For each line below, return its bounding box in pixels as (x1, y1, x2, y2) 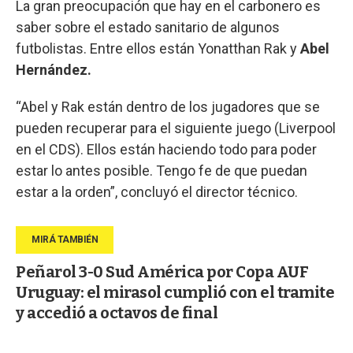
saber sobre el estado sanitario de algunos (16, 18, 280, 35)
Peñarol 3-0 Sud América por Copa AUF (16, 262, 308, 281)
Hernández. (16, 61, 91, 78)
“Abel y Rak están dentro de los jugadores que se (16, 98, 320, 115)
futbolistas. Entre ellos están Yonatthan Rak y (16, 39, 297, 57)
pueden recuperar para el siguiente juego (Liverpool (16, 119, 336, 136)
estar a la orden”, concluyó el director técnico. (16, 183, 298, 200)
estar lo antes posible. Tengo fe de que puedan (16, 162, 307, 179)
